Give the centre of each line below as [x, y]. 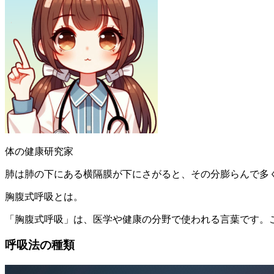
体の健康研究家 [39, 151]
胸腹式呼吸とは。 [44, 196]
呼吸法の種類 [40, 245]
